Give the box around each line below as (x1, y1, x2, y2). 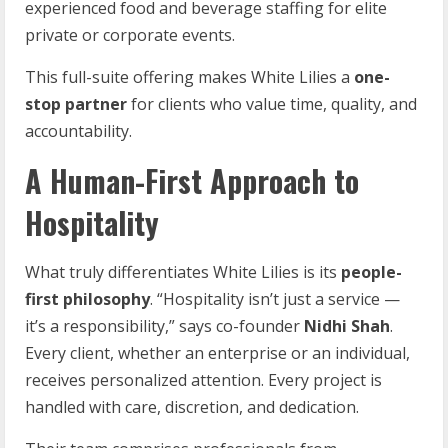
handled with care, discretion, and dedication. (25, 395, 359, 418)
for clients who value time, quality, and (131, 92, 417, 115)
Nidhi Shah (304, 314, 390, 337)
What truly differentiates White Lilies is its (25, 260, 341, 283)
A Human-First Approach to (25, 157, 359, 203)
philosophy (59, 287, 150, 310)
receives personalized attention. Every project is (25, 368, 382, 391)
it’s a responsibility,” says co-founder (25, 314, 304, 337)
